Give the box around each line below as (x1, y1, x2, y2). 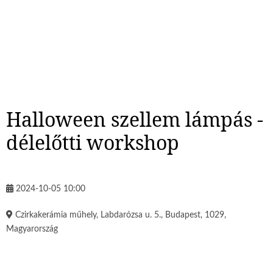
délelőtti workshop (6, 129, 179, 155)
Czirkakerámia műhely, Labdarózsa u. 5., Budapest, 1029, (15, 211, 226, 220)
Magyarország (6, 225, 58, 234)
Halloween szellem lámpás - (6, 105, 263, 132)
